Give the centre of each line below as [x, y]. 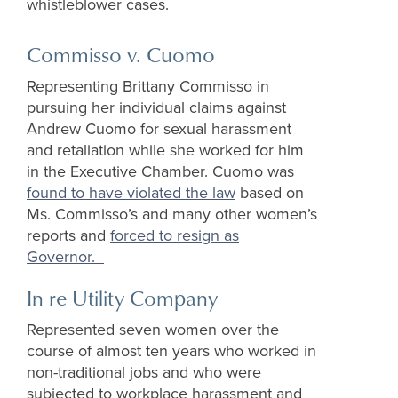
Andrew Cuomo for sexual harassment [159, 129]
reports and [68, 236]
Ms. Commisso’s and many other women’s [172, 215]
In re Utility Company [122, 298]
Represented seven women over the [153, 330]
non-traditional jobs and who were [144, 373]
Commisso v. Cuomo [121, 55]
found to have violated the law [131, 193]
